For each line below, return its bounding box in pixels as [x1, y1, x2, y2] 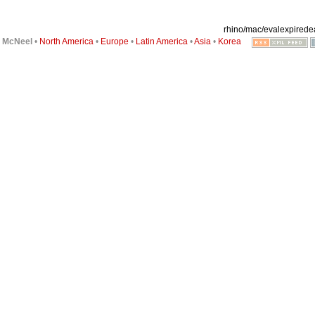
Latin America [135, 37, 188, 47]
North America [39, 37, 94, 47]
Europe [100, 37, 129, 47]
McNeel [1, 37, 32, 47]
